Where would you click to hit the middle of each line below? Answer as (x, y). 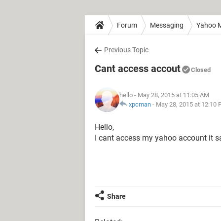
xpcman (140, 104)
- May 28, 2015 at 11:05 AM (171, 95)
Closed (201, 70)
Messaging (167, 25)
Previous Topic (126, 50)
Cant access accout (138, 69)
